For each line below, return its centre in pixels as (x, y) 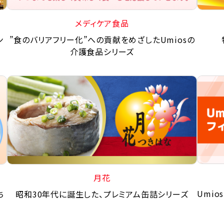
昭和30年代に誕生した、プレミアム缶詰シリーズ (102, 194)
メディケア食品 (102, 23)
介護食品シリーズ (102, 51)
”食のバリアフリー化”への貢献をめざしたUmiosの (102, 39)
